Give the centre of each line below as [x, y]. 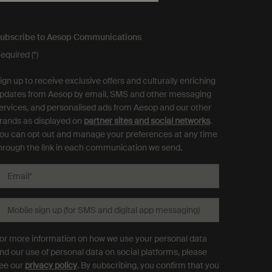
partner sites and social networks [147, 121]
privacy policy [51, 265]
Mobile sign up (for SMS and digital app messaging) [104, 210]
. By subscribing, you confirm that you [148, 265]
